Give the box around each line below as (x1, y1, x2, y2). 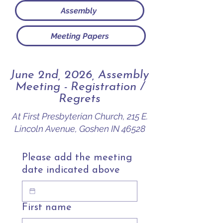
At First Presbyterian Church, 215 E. (11, 111, 148, 121)
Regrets (59, 93, 101, 105)
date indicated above (22, 165, 120, 175)
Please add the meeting (22, 153, 132, 163)
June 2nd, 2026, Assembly (10, 69, 149, 81)
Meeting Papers (51, 31, 110, 41)
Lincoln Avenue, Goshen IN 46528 (14, 123, 145, 134)
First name (22, 203, 72, 213)
